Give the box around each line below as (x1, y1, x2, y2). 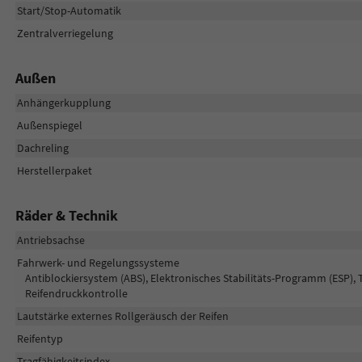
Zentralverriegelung (16, 25, 113, 40)
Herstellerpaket (16, 162, 92, 178)
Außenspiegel (16, 117, 82, 133)
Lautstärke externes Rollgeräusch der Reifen (16, 308, 229, 323)
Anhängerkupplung (16, 95, 111, 110)
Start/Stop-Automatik (16, 2, 121, 18)
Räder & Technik (15, 205, 118, 225)
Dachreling (16, 140, 69, 155)
